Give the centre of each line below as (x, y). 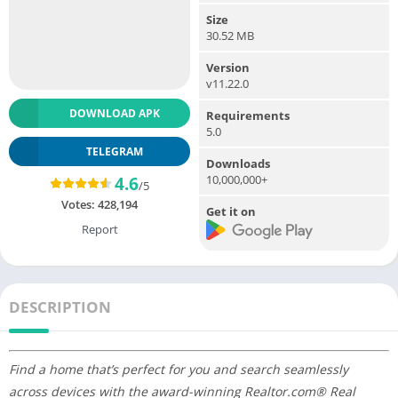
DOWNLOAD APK (114, 113)
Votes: (80, 204)
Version (228, 67)
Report (99, 229)
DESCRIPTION (60, 307)
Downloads (238, 163)
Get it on (231, 211)
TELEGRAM (114, 151)
